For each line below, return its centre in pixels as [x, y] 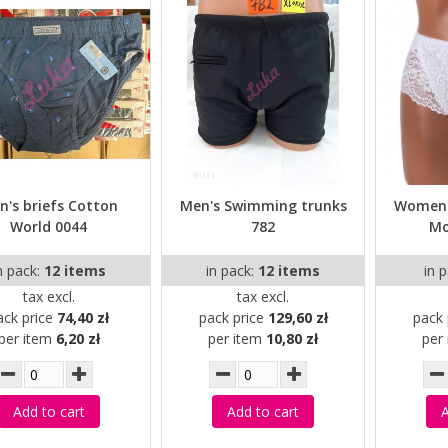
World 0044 [49, 227]
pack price [233, 318]
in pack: [232, 271]
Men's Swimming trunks [263, 206]
